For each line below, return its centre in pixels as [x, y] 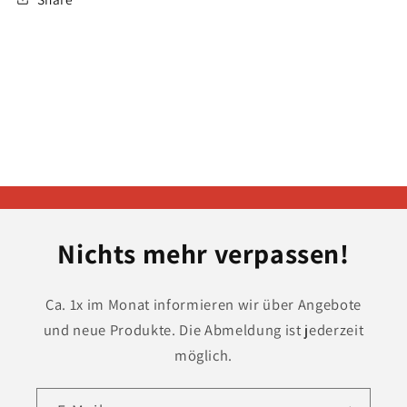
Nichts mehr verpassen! [203, 254]
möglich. [203, 356]
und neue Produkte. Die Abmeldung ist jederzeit [203, 330]
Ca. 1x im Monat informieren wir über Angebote [203, 305]
